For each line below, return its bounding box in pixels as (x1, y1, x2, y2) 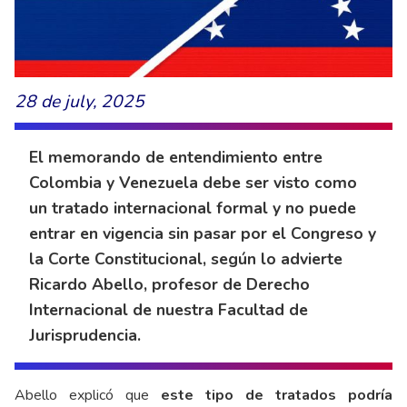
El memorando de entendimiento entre (29, 146, 323, 169)
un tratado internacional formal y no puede (29, 197, 356, 220)
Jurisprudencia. (29, 324, 141, 347)
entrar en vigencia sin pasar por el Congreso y (29, 223, 376, 245)
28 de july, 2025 (15, 90, 144, 114)
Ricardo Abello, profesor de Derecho (29, 273, 310, 296)
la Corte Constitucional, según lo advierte (29, 248, 342, 271)
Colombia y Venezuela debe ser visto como (29, 172, 357, 194)
